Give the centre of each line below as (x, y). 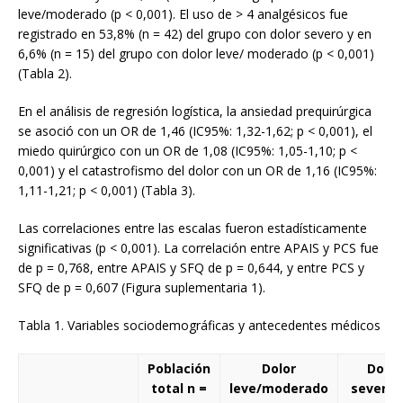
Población (179, 368)
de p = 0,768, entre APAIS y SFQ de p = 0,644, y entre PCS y (191, 267)
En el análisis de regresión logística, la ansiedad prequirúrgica (195, 111)
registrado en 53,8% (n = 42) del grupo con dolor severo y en (195, 33)
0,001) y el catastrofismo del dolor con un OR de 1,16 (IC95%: (197, 170)
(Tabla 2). (45, 73)
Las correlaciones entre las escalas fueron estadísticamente (193, 228)
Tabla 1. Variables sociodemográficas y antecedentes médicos (199, 325)
